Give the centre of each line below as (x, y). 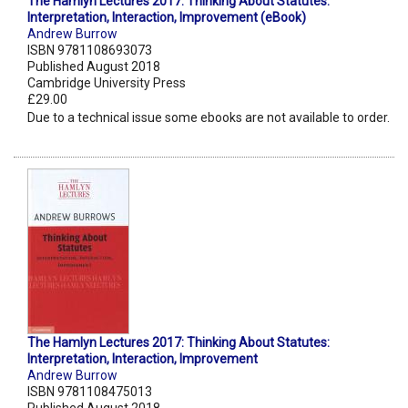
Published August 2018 (94, 67)
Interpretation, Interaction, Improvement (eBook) (167, 18)
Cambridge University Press (107, 83)
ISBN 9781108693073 (90, 51)
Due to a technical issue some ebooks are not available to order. (209, 118)
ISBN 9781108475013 (90, 392)
